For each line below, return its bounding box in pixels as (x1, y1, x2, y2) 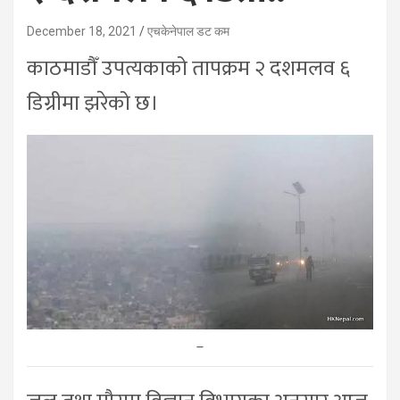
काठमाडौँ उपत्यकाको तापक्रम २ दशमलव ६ (27, 51, 350, 87)
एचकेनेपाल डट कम (147, 24, 229, 38)
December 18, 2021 (27, 24, 137, 38)
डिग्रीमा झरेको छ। (27, 86, 159, 121)
